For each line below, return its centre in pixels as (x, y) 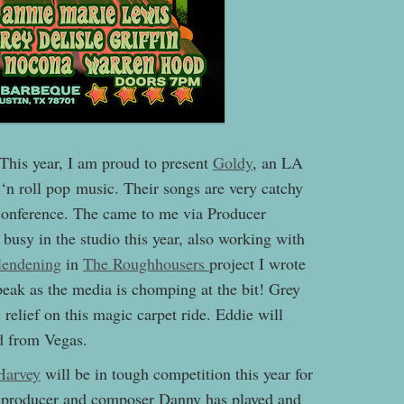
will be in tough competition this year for (177, 374)
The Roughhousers (146, 264)
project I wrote (257, 264)
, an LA (278, 163)
